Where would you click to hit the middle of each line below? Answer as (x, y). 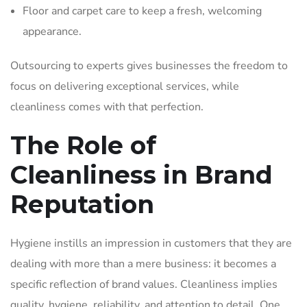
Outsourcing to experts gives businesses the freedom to (149, 66)
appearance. (53, 32)
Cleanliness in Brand (142, 175)
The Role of (83, 145)
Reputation (86, 204)
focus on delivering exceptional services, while (125, 86)
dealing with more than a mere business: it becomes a (143, 264)
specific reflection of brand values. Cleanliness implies (144, 284)
